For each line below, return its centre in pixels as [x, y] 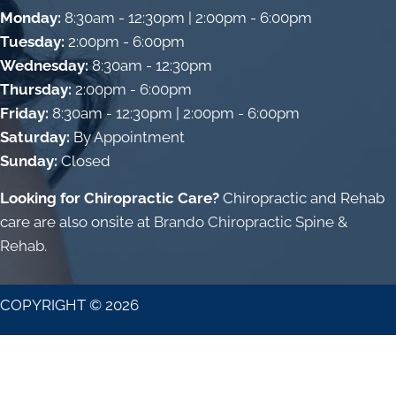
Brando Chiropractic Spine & [251, 221]
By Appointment [127, 137]
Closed [84, 160]
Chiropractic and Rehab [302, 198]
